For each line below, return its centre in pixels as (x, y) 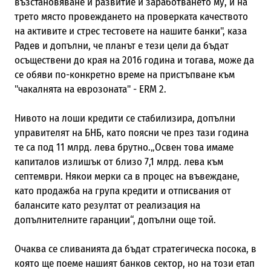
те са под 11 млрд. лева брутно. (82, 147)
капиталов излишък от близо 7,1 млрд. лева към (119, 162)
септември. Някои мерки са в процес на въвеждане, (127, 176)
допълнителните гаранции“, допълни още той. (115, 220)
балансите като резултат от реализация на (107, 205)
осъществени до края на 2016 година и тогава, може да (134, 60)
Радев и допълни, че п (62, 45)
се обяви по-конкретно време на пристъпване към (124, 74)
